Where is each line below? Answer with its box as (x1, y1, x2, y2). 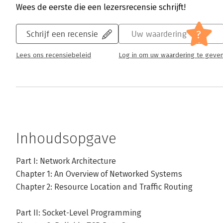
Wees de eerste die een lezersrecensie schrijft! (16, 2, 186, 12)
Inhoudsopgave (16, 129, 116, 147)
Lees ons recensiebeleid (16, 51, 91, 59)
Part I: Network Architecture (16, 156, 116, 166)
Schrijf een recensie (26, 29, 99, 38)
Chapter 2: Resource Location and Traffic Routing (16, 182, 193, 192)
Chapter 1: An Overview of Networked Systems (16, 169, 182, 179)
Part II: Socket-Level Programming (16, 208, 141, 218)
